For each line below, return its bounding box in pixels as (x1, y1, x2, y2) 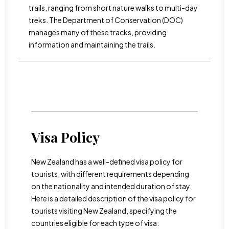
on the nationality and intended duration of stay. (31, 181, 192, 191)
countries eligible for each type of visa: (31, 218, 159, 227)
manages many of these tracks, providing (29, 28, 167, 37)
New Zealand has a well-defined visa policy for (31, 157, 182, 166)
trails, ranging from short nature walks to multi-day (29, 3, 198, 12)
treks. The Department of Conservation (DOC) (29, 15, 183, 25)
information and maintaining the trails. (29, 40, 155, 49)
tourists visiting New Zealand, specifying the (31, 206, 177, 215)
